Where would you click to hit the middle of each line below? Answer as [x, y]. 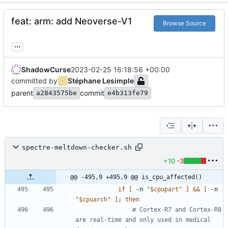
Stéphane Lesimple [101, 81]
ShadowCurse [46, 70]
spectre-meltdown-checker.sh [77, 147]
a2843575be [56, 93]
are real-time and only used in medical [143, 220]
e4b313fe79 [128, 93]
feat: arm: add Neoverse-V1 [72, 21]
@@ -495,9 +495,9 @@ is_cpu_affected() [136, 177]
